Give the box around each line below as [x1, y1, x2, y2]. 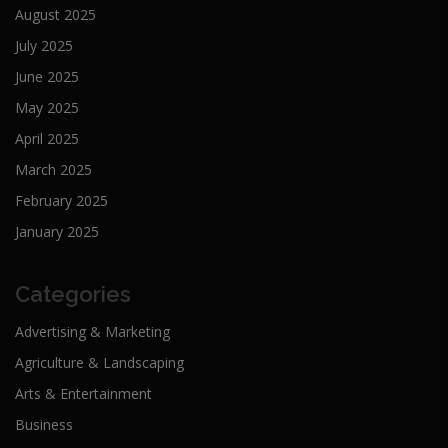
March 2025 [15, 160, 92, 180]
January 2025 [15, 222, 99, 242]
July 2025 [15, 36, 73, 56]
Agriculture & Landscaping [15, 353, 184, 373]
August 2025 [15, 5, 96, 25]
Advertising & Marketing [15, 322, 170, 342]
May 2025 [15, 98, 79, 118]
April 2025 [15, 129, 79, 149]
